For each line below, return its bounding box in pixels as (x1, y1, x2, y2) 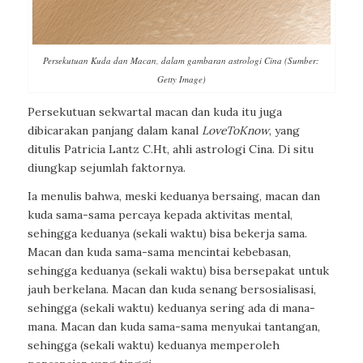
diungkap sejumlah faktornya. (27, 160, 186, 176)
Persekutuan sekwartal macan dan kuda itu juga (27, 105, 282, 120)
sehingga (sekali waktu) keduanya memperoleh (27, 337, 280, 352)
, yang (268, 123, 300, 139)
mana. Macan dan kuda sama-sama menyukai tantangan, (27, 318, 320, 334)
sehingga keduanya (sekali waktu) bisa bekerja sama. (27, 225, 307, 241)
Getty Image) (156, 73, 206, 86)
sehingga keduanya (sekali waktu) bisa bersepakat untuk (27, 263, 329, 278)
